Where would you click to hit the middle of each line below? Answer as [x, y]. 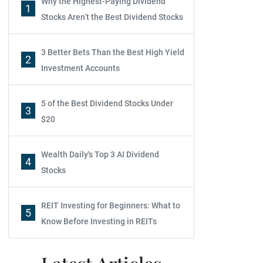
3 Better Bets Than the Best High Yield [113, 52]
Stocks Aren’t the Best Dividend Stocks [112, 17]
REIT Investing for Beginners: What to [111, 205]
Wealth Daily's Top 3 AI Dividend [100, 154]
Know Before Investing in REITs [99, 221]
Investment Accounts [80, 68]
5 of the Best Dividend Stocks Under [107, 103]
